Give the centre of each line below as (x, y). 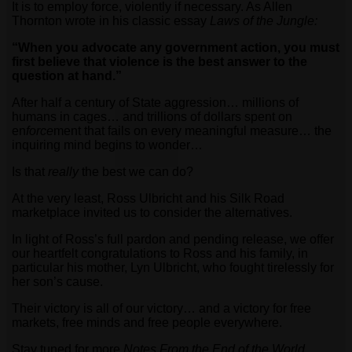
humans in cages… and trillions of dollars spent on (152, 117)
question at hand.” (67, 76)
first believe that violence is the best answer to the (159, 62)
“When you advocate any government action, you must (176, 48)
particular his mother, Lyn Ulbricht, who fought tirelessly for (173, 268)
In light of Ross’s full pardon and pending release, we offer (173, 240)
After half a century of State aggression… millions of (155, 103)
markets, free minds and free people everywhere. (147, 323)
